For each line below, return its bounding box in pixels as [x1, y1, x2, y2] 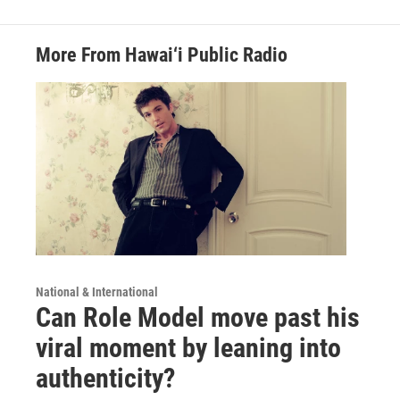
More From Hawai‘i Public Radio [36, 44, 287, 67]
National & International [36, 284, 158, 299]
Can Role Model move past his [36, 301, 360, 333]
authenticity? [36, 362, 175, 394]
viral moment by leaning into [36, 331, 341, 363]
